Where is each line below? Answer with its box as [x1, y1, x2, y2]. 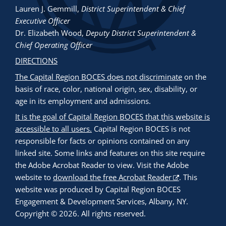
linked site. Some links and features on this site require [15, 148, 205, 158]
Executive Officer [15, 15, 70, 26]
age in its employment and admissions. [15, 95, 151, 106]
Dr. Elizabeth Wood [15, 27, 82, 38]
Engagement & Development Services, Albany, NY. [15, 196, 188, 207]
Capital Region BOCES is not [92, 124, 190, 134]
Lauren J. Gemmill [15, 3, 77, 14]
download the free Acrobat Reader [53, 172, 172, 183]
